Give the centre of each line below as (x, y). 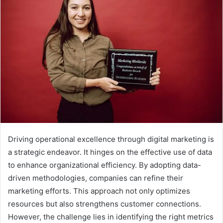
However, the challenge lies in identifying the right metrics (111, 217)
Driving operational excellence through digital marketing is (111, 139)
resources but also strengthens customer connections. (105, 204)
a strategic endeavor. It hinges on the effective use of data (110, 152)
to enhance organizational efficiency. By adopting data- (105, 165)
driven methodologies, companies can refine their (96, 178)
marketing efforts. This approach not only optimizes (99, 191)
